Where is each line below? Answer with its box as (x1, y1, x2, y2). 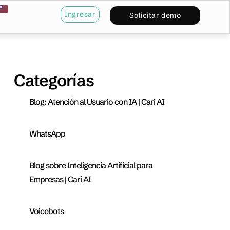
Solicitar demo (129, 11, 181, 20)
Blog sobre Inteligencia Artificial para (29, 160, 152, 171)
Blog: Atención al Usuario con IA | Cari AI (29, 97, 164, 107)
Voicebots (29, 206, 64, 217)
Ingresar (65, 10, 96, 19)
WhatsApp (29, 128, 65, 139)
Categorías (14, 70, 94, 91)
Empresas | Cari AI (29, 174, 91, 185)
